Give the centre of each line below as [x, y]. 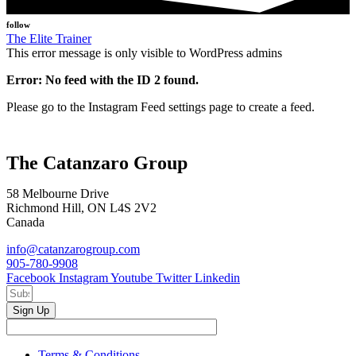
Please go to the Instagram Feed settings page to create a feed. [161, 107]
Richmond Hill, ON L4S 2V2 [81, 207]
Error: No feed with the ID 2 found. [103, 80]
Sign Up [31, 310]
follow [18, 25]
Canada [25, 222]
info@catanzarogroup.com [73, 249]
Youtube [132, 277]
